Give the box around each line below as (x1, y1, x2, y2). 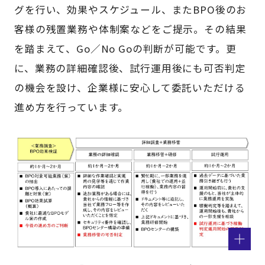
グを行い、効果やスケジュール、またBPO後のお (14, 2, 247, 17)
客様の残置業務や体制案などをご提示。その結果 (14, 21, 247, 36)
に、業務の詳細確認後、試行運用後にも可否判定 (14, 60, 246, 75)
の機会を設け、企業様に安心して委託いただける (14, 80, 245, 95)
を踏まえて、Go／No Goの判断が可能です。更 (14, 41, 237, 56)
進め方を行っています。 (14, 99, 129, 114)
